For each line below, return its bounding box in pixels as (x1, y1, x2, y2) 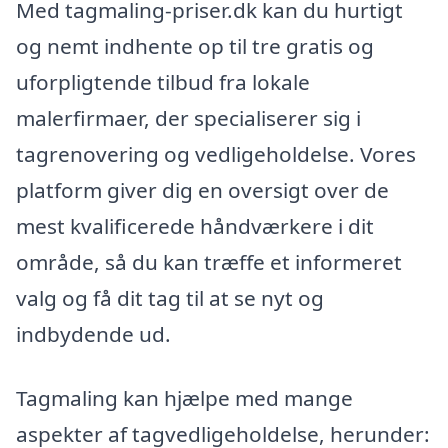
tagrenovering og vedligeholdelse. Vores (16, 140, 416, 169)
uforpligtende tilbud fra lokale (16, 68, 310, 97)
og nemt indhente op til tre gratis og (16, 32, 374, 61)
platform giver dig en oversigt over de (16, 176, 389, 205)
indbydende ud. (16, 320, 171, 349)
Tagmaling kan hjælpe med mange (16, 384, 353, 412)
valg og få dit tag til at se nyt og (16, 284, 324, 313)
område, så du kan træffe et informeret (16, 248, 402, 277)
